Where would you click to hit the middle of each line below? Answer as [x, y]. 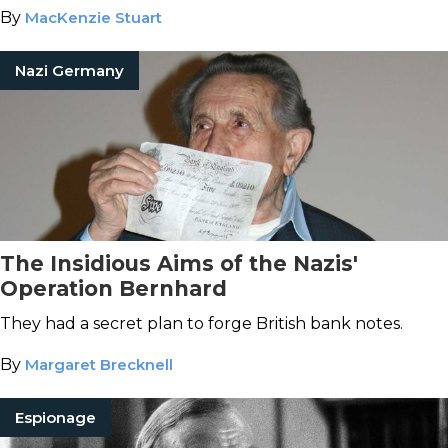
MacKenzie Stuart [93, 17]
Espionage [55, 417]
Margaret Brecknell [99, 364]
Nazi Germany [69, 70]
